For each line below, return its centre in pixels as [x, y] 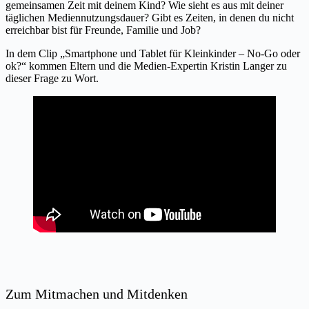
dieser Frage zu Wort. [52, 79]
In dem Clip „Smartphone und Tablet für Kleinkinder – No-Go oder [153, 54]
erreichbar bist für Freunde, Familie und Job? [103, 30]
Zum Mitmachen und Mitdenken [97, 294]
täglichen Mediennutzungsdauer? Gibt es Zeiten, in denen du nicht [150, 18]
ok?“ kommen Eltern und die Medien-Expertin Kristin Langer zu [146, 66]
